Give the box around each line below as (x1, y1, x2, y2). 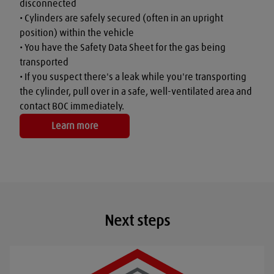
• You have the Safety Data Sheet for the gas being (20, 42, 226, 53)
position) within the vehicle (20, 28, 134, 38)
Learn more (51, 120, 98, 131)
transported (20, 57, 68, 67)
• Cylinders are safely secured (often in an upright (20, 13, 223, 23)
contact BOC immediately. (20, 101, 124, 111)
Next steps (104, 213, 170, 229)
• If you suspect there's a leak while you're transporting (20, 72, 246, 82)
